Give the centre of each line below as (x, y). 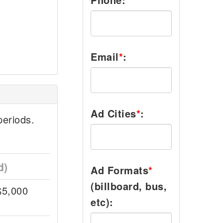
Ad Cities (113, 113)
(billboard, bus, (129, 186)
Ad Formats (119, 170)
